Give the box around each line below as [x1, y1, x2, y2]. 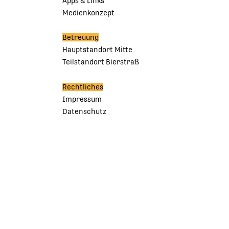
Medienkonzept [62, 8, 114, 17]
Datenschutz [62, 107, 106, 116]
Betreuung [62, 33, 99, 42]
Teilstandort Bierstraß [62, 58, 139, 66]
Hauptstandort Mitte [62, 45, 132, 54]
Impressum [62, 95, 102, 103]
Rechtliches [62, 82, 103, 91]
